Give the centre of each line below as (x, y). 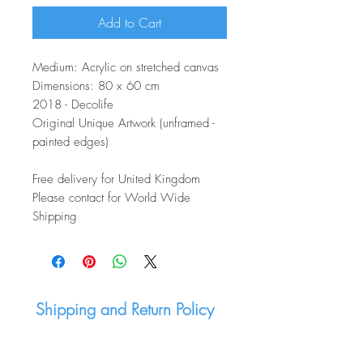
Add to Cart (130, 23)
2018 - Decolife (73, 105)
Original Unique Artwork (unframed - (124, 123)
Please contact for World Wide (111, 198)
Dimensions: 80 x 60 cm (96, 86)
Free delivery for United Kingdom (116, 179)
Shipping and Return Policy (125, 309)
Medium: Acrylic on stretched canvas (126, 67)
